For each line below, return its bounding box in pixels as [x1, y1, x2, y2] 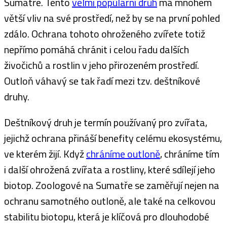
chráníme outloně [86, 145, 160, 162]
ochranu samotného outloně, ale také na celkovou [4, 193, 215, 209]
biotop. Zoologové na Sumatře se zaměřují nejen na [4, 177, 219, 193]
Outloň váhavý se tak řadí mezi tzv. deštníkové [4, 72, 200, 89]
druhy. [4, 88, 29, 104]
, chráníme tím [160, 145, 219, 162]
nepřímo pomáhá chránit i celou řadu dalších [4, 41, 189, 57]
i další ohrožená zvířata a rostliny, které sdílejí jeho [4, 161, 215, 177]
